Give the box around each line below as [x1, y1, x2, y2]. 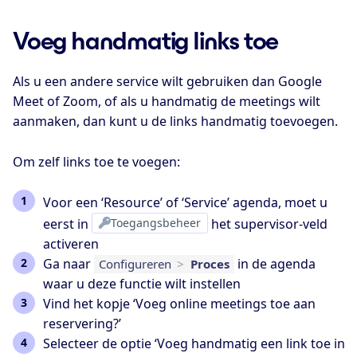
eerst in [42, 214, 92, 233]
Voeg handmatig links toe [13, 27, 279, 55]
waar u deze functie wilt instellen [42, 274, 241, 292]
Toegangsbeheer [110, 214, 201, 230]
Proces [190, 255, 230, 272]
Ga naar [42, 254, 94, 273]
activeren [42, 234, 99, 253]
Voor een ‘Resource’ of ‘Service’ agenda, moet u [42, 193, 328, 211]
